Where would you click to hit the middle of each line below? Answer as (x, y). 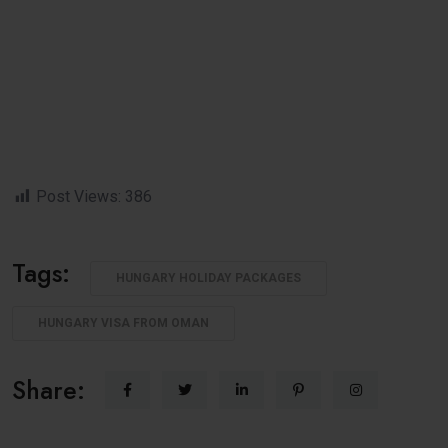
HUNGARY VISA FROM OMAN (123, 322)
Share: (48, 389)
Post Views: (78, 196)
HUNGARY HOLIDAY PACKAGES (208, 277)
